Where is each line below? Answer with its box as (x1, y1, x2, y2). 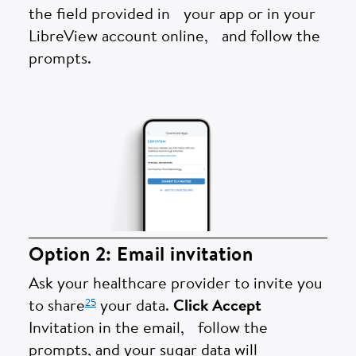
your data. (96, 299, 173, 315)
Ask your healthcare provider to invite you (29, 277, 323, 293)
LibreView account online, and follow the (29, 29, 320, 46)
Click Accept (173, 299, 261, 315)
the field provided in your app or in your (29, 7, 315, 24)
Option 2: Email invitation (29, 246, 253, 266)
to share (29, 299, 85, 315)
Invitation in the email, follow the (29, 321, 268, 338)
